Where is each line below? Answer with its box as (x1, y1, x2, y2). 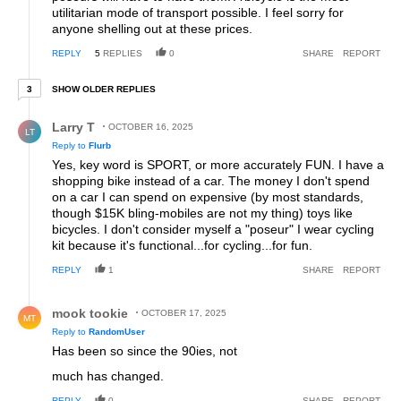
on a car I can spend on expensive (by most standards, (52, 190, 363, 205)
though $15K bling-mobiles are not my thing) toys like (52, 206, 353, 221)
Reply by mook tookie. (7, 292, 148, 308)
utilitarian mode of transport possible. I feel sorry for (52, 5, 344, 21)
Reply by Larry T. (7, 106, 114, 122)
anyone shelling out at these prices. (52, 21, 252, 37)
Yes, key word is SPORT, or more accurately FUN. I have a (52, 158, 384, 173)
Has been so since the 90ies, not (52, 344, 237, 359)
